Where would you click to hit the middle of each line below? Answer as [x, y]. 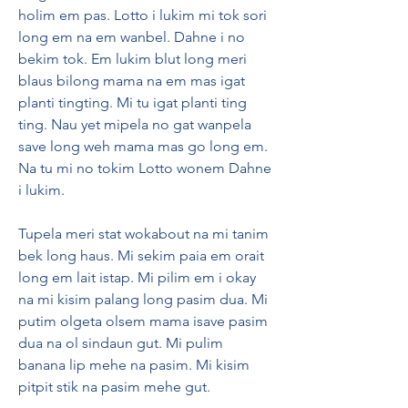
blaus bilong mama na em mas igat [132, 81]
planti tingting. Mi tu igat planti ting [133, 102]
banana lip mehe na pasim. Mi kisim [134, 365]
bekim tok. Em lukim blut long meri [133, 59]
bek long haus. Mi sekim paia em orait [141, 255]
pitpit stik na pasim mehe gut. [114, 387]
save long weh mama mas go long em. [143, 146]
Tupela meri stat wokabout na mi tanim [143, 234]
